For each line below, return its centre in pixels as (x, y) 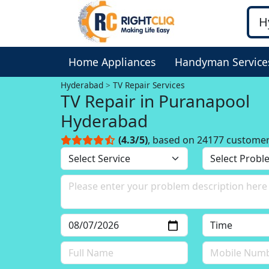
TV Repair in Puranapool (156, 101)
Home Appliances (112, 62)
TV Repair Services (149, 85)
